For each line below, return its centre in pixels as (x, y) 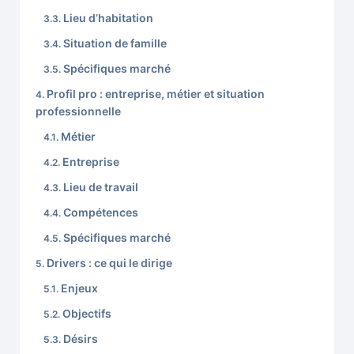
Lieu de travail (101, 187)
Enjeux (79, 288)
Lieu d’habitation (108, 18)
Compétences (101, 213)
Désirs (81, 339)
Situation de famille (115, 43)
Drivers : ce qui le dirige (109, 263)
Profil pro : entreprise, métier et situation (156, 94)
